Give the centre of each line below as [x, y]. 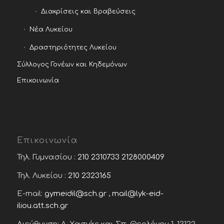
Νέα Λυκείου [51, 30]
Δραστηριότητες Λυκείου [73, 48]
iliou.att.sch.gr [42, 206]
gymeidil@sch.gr [75, 194]
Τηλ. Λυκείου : [42, 175]
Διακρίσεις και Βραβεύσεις [88, 12]
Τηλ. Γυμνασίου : [47, 157]
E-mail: [30, 194]
